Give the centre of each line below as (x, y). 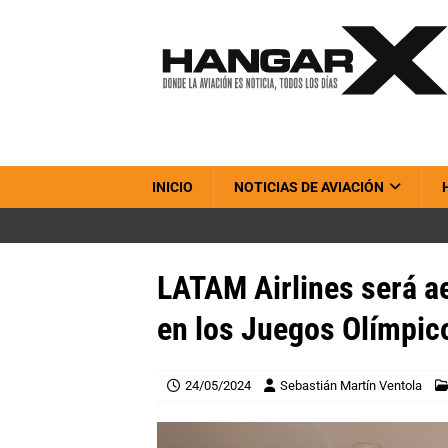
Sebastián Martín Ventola (351, 385)
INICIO (172, 187)
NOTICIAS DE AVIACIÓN (309, 187)
